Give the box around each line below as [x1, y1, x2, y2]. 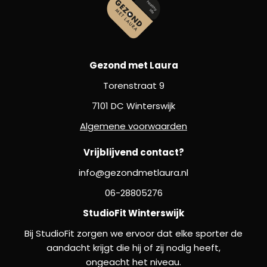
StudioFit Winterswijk [83, 206, 184, 219]
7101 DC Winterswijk [92, 99, 175, 112]
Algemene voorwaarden [80, 119, 187, 132]
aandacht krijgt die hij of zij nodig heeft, [46, 241, 221, 254]
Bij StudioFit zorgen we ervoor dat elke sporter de [24, 226, 243, 240]
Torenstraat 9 [103, 79, 164, 92]
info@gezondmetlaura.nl [79, 166, 188, 179]
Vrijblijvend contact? [83, 145, 184, 159]
